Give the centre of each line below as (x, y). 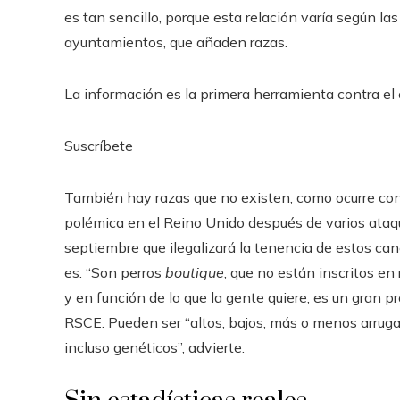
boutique (195, 273)
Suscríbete (99, 146)
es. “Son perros (115, 273)
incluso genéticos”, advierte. (154, 348)
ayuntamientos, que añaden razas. (176, 42)
